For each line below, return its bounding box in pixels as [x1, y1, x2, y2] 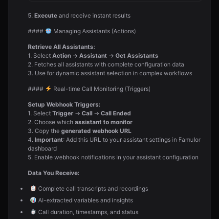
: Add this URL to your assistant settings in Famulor [63, 136, 200, 143]
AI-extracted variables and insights [36, 197, 133, 204]
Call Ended [101, 109, 131, 117]
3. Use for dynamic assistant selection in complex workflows [28, 69, 192, 77]
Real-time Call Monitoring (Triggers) [51, 85, 151, 92]
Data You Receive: [28, 169, 80, 176]
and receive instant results [57, 12, 131, 19]
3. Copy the [28, 127, 61, 134]
